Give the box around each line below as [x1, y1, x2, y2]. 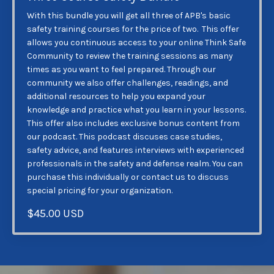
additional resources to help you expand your [27, 91, 206, 102]
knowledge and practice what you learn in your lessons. [27, 105, 246, 115]
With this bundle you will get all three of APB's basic [27, 10, 231, 21]
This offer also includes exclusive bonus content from [27, 118, 240, 128]
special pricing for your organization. [27, 185, 174, 196]
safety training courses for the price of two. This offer [27, 24, 239, 34]
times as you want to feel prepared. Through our [27, 64, 216, 75]
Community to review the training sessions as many [27, 51, 233, 61]
